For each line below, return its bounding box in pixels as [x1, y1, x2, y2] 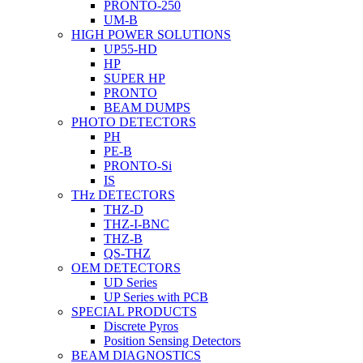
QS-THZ [104, 246, 151, 261]
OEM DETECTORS [71, 261, 181, 275]
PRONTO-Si [104, 159, 172, 173]
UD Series [104, 275, 157, 290]
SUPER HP [104, 71, 165, 86]
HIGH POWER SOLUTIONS [71, 28, 231, 42]
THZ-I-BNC [104, 217, 169, 232]
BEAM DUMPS [104, 100, 190, 115]
